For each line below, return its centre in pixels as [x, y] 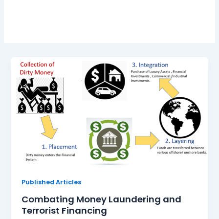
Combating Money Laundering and [102, 199]
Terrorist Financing [65, 210]
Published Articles [52, 182]
